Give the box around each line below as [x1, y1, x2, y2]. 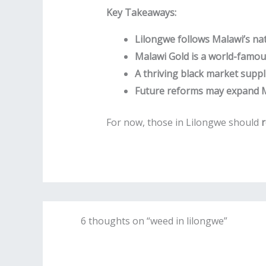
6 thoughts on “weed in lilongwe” [80, 214, 227, 227]
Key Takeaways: [106, 6, 176, 20]
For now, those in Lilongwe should [106, 116, 261, 129]
